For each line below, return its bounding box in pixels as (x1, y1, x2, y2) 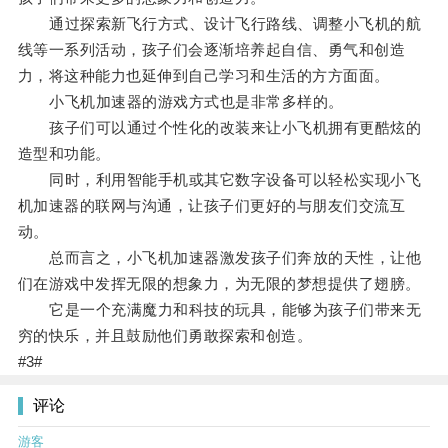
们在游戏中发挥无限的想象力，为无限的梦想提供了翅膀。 (17, 275, 421, 293)
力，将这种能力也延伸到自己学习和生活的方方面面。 (17, 67, 390, 85)
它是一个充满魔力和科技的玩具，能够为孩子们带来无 (17, 301, 422, 319)
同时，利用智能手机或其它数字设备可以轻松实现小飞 (17, 171, 422, 189)
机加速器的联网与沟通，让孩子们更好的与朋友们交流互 (17, 197, 406, 215)
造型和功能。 (17, 145, 111, 163)
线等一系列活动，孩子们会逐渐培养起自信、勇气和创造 (17, 41, 406, 59)
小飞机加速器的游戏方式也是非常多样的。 (17, 93, 344, 111)
